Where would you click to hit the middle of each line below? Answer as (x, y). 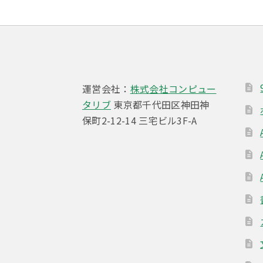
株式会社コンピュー (173, 88)
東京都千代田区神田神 (160, 104)
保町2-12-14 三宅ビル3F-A (140, 120)
